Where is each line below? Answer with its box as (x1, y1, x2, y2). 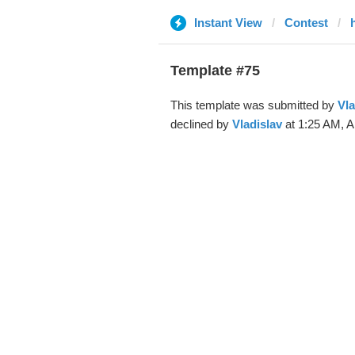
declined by (170, 117, 232, 131)
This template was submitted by (170, 98, 338, 112)
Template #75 (170, 63, 260, 78)
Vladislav (231, 117, 282, 131)
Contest (284, 16, 328, 29)
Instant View (193, 16, 262, 29)
